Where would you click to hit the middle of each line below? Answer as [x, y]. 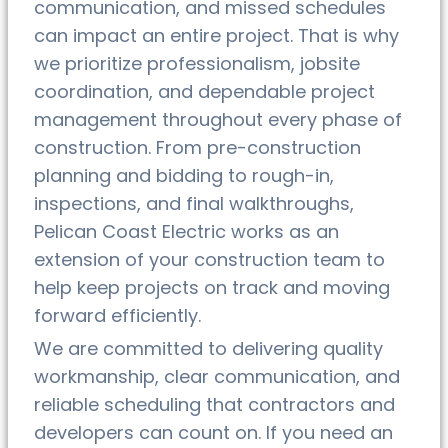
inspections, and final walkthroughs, [194, 203]
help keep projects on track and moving [212, 287]
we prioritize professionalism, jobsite [197, 63]
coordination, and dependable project [204, 91]
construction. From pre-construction [197, 147]
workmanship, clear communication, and [217, 376]
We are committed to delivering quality [208, 348]
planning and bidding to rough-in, [184, 175]
